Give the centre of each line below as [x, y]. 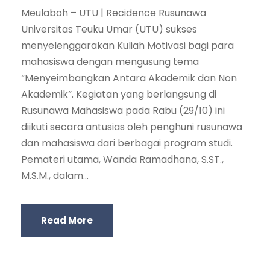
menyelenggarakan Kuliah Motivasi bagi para [127, 46]
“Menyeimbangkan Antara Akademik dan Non [129, 78]
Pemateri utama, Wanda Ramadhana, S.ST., [122, 160]
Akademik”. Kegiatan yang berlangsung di [119, 95]
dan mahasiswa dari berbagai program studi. [127, 143]
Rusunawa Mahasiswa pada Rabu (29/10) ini [123, 111]
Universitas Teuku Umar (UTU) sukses [109, 30]
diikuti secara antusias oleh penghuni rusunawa [132, 127]
